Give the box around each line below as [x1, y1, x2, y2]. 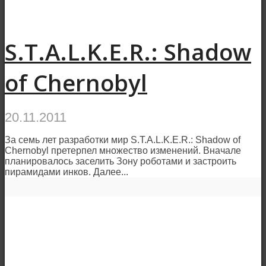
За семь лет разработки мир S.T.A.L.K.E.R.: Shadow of [5, 134, 240, 145]
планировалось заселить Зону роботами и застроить [5, 156, 236, 166]
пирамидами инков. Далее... [5, 166, 128, 177]
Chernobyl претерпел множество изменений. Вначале [5, 145, 241, 156]
